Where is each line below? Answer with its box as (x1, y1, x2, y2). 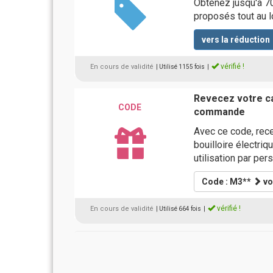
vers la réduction (201, 35, 270, 44)
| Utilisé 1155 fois (156, 63, 205, 70)
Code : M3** (201, 177, 253, 186)
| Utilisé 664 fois (156, 205, 201, 212)
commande (193, 106, 245, 118)
